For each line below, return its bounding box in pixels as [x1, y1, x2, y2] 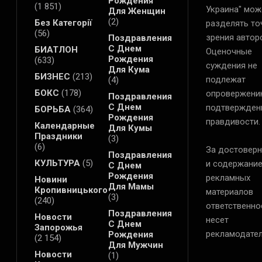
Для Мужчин [108, 240, 163, 251]
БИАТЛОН [35, 44, 78, 56]
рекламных [205, 173, 250, 184]
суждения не [205, 60, 257, 71]
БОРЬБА [35, 104, 71, 115]
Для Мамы [108, 181, 154, 192]
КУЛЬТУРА [35, 158, 80, 169]
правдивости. [205, 116, 260, 127]
